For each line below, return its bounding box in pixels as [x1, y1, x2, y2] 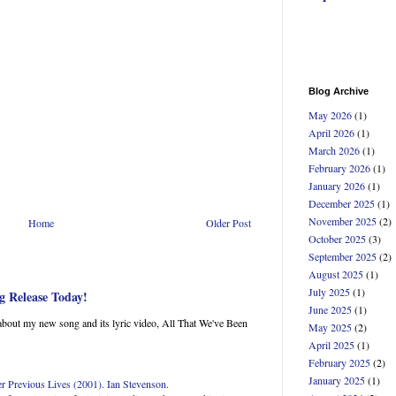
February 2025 [308, 355, 370, 370]
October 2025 [308, 232, 366, 247]
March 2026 [308, 143, 360, 158]
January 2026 [308, 179, 365, 194]
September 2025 [308, 249, 377, 264]
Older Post [206, 216, 251, 231]
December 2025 [308, 196, 375, 211]
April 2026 [308, 126, 354, 141]
